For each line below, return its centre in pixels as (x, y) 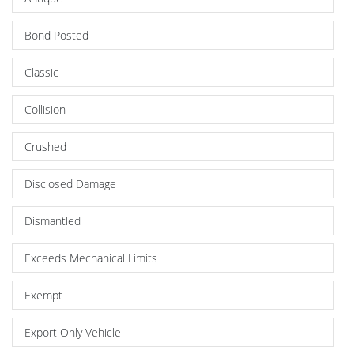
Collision (45, 109)
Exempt (43, 295)
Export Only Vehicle (73, 332)
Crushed (45, 146)
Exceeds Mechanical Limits (91, 258)
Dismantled (53, 220)
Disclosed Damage (70, 183)
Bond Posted (56, 35)
